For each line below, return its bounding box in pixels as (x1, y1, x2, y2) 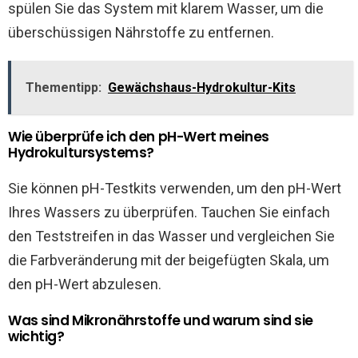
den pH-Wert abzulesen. (8, 275, 161, 292)
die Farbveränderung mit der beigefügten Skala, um (8, 251, 329, 268)
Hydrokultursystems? (8, 142, 154, 162)
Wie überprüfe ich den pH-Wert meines (8, 126, 269, 146)
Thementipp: (26, 79, 101, 95)
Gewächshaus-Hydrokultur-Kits (108, 79, 296, 95)
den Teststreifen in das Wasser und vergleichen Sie (8, 227, 335, 245)
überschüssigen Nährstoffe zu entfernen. (8, 23, 274, 41)
